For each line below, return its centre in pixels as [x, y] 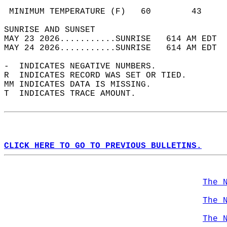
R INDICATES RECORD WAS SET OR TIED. [100, 75]
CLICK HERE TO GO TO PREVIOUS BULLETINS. [103, 146]
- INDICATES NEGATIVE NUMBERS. [85, 66]
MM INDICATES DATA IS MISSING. [83, 85]
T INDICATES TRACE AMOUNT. [75, 94]
